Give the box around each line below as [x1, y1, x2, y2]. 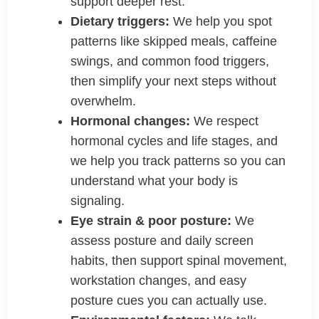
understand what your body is [70, 174, 238, 189]
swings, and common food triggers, [70, 54, 269, 69]
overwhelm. [70, 94, 140, 109]
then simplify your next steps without [70, 74, 276, 89]
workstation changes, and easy [70, 273, 246, 288]
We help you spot [169, 14, 272, 29]
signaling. [70, 194, 128, 209]
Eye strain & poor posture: [70, 214, 231, 229]
